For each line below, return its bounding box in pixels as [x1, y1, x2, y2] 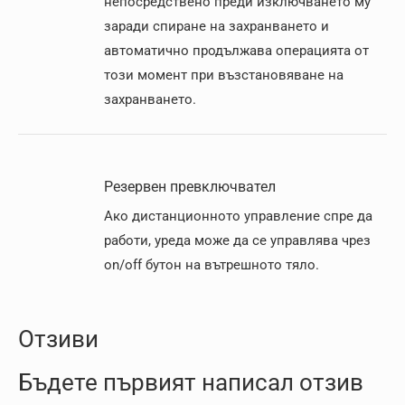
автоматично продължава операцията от [104, 42, 369, 59]
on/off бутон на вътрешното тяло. [104, 257, 319, 273]
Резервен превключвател [104, 178, 276, 195]
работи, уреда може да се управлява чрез [104, 232, 371, 249]
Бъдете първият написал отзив [18, 369, 363, 396]
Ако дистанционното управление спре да [104, 208, 372, 224]
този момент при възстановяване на [104, 67, 344, 83]
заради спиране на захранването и [104, 18, 329, 34]
